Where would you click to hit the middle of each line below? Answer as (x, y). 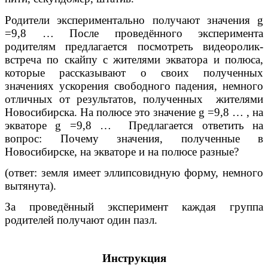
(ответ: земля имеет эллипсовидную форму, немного (134, 173)
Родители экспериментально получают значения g (134, 20)
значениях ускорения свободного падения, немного (134, 86)
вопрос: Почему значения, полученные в (134, 138)
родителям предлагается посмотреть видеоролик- (134, 46)
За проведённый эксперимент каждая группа (134, 207)
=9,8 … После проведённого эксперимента (134, 33)
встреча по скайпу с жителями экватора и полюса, (134, 59)
